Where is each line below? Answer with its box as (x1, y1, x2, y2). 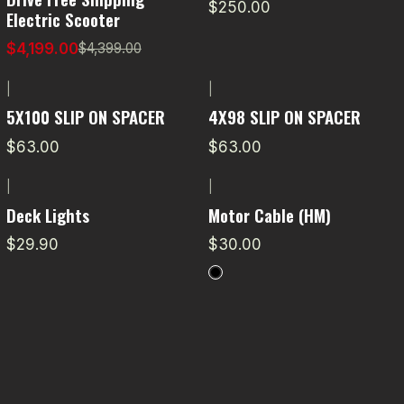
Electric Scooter (5, 5, 120, 32)
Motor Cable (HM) (207, 201, 331, 227)
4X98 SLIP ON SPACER (207, 104, 361, 130)
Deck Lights (5, 201, 89, 227)
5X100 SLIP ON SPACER (5, 104, 165, 130)
